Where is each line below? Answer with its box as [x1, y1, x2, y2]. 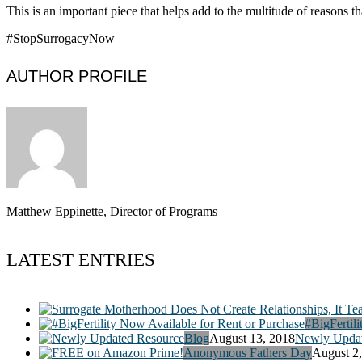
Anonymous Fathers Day [183, 345, 312, 360]
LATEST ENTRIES [6, 250, 155, 271]
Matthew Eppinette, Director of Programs [6, 204, 217, 218]
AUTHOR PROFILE [6, 67, 147, 86]
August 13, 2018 [209, 330, 295, 345]
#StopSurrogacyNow [6, 31, 115, 45]
